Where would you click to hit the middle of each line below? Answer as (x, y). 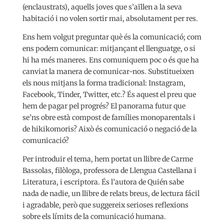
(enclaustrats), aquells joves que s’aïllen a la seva (102, 7)
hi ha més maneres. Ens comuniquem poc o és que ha (110, 60)
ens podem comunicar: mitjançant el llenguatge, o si (109, 48)
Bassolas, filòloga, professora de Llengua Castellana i (109, 170)
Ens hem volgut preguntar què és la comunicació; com (112, 37)
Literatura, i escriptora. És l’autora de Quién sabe (103, 182)
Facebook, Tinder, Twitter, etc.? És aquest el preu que (109, 94)
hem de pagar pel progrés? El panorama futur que (104, 106)
